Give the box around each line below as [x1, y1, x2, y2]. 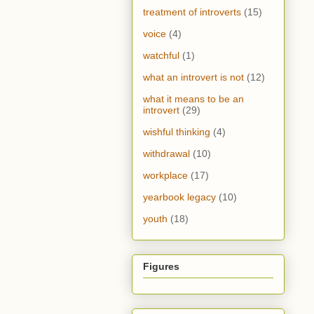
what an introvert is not [143, 71, 244, 83]
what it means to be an [143, 93, 244, 105]
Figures [143, 261, 179, 273]
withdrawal [143, 148, 190, 160]
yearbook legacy [143, 191, 216, 203]
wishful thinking [143, 126, 210, 138]
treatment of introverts [143, 6, 241, 18]
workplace [143, 170, 188, 182]
